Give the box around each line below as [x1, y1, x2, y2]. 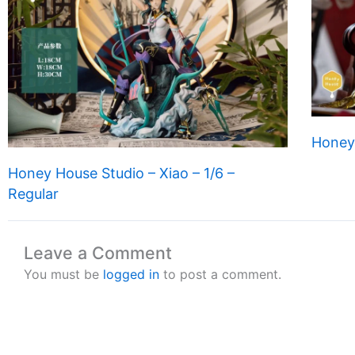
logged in [103, 265, 159, 282]
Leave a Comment [24, 242, 172, 263]
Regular [8, 185, 59, 202]
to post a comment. [159, 265, 281, 282]
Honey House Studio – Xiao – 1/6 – [8, 164, 235, 181]
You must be [24, 265, 103, 282]
